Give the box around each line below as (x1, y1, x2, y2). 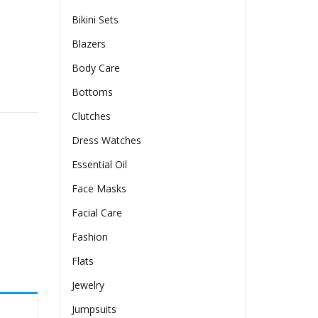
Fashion (72, 230, 109, 244)
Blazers (72, 37, 106, 51)
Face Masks (72, 182, 127, 196)
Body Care (72, 61, 121, 75)
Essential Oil (72, 158, 128, 172)
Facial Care (72, 206, 123, 220)
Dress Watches (72, 133, 142, 148)
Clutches (72, 109, 111, 124)
